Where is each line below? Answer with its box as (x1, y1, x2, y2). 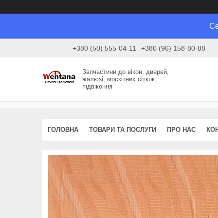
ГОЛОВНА (48, 126, 78, 133)
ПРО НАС (167, 126, 196, 133)
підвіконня (82, 83, 113, 91)
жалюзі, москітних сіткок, (82, 75, 157, 83)
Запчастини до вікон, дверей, (82, 68, 169, 76)
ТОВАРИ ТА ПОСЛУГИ (89, 126, 156, 133)
